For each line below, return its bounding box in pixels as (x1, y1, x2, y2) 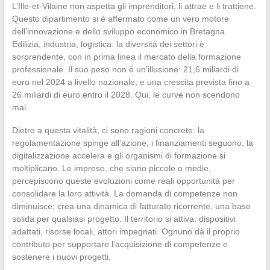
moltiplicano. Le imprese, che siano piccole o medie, (11, 163, 211, 173)
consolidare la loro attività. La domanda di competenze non (11, 188, 237, 198)
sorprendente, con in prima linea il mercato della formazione (11, 51, 241, 61)
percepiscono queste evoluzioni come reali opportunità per (11, 175, 235, 186)
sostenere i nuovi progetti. (11, 251, 111, 262)
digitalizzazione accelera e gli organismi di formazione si (11, 150, 225, 160)
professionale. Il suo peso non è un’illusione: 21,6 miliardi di (11, 64, 239, 74)
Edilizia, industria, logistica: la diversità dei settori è (11, 39, 204, 49)
